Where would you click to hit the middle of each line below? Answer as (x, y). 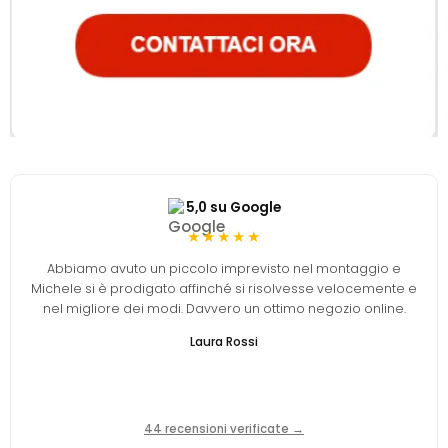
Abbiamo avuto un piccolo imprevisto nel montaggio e (224, 268)
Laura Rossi (224, 341)
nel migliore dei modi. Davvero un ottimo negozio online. (224, 308)
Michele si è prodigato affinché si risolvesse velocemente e (224, 288)
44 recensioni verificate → (224, 428)
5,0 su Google (233, 207)
